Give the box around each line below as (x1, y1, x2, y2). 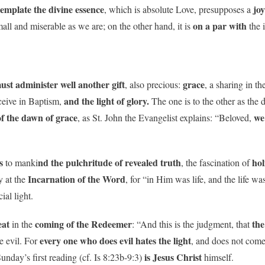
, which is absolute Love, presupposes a (104, 2, 253, 15)
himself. (204, 250, 234, 263)
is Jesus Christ (142, 250, 204, 264)
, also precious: (125, 77, 183, 91)
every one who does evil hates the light (40, 233, 191, 247)
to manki (3, 156, 38, 169)
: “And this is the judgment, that (132, 217, 250, 230)
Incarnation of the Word (28, 172, 125, 186)
